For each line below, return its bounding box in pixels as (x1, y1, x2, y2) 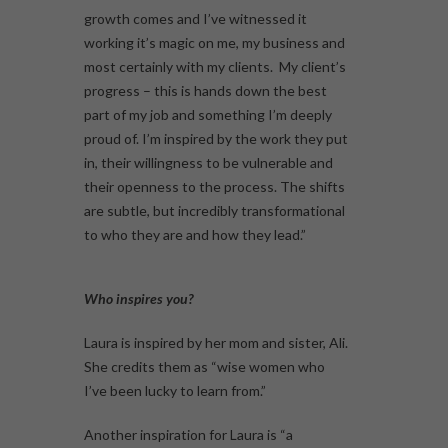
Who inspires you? (84, 289, 193, 307)
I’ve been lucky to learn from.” (84, 381, 266, 399)
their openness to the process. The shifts (84, 177, 345, 195)
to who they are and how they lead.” (84, 225, 309, 243)
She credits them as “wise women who (84, 357, 325, 375)
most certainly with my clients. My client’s (84, 57, 346, 75)
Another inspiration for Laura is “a (84, 425, 293, 443)
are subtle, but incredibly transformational (84, 201, 345, 219)
